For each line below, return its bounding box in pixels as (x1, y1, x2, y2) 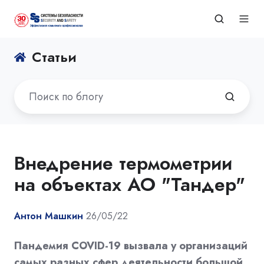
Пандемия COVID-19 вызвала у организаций (14, 237, 247, 253)
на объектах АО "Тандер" (14, 170, 245, 198)
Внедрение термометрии (14, 149, 232, 177)
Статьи (32, 47, 77, 68)
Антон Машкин (14, 209, 83, 223)
